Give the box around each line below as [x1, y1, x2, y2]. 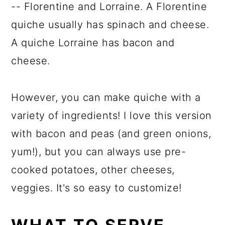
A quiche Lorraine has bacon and [11, 37, 175, 49]
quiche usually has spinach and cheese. [11, 19, 209, 31]
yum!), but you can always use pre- [11, 146, 186, 158]
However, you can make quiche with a [11, 91, 201, 103]
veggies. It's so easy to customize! [11, 182, 182, 194]
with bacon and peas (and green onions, [11, 128, 211, 140]
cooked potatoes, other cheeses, [11, 164, 175, 176]
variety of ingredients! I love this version [11, 109, 212, 122]
